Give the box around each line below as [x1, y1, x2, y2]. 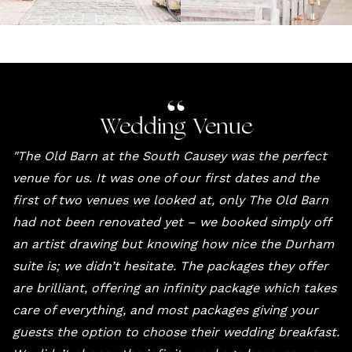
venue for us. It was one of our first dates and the [13, 170, 319, 185]
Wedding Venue [100, 116, 252, 139]
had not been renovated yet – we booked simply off [13, 214, 331, 229]
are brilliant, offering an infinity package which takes [13, 280, 336, 295]
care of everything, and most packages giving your [13, 302, 318, 317]
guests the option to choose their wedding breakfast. [13, 324, 339, 339]
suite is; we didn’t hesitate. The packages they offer [13, 258, 328, 273]
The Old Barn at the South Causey [17, 148, 226, 163]
